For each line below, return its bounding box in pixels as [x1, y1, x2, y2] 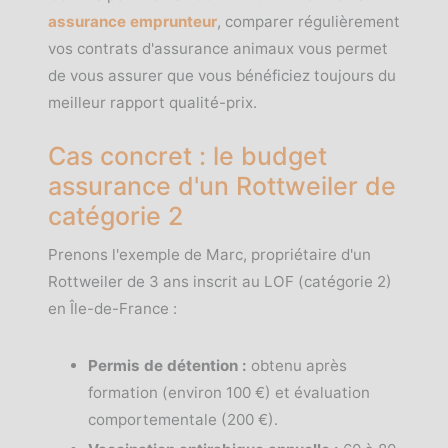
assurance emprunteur [48, 12, 217, 31]
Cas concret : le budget [48, 141, 327, 171]
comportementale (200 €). [88, 410, 278, 429]
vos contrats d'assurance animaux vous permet [48, 39, 388, 58]
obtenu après [247, 356, 347, 375]
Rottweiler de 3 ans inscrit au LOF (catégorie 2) [48, 272, 392, 291]
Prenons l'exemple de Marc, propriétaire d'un [48, 245, 371, 264]
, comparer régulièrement [217, 12, 400, 31]
